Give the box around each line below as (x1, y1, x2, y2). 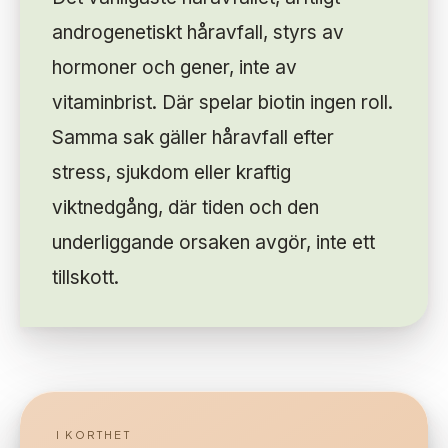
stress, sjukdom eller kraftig (52, 161, 291, 185)
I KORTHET (56, 428, 131, 442)
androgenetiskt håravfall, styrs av (52, 21, 344, 45)
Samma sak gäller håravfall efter (52, 126, 334, 150)
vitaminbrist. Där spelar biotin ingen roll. (52, 91, 393, 115)
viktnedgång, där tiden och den (52, 196, 319, 220)
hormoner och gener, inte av (52, 56, 297, 80)
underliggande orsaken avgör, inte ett (52, 231, 375, 255)
